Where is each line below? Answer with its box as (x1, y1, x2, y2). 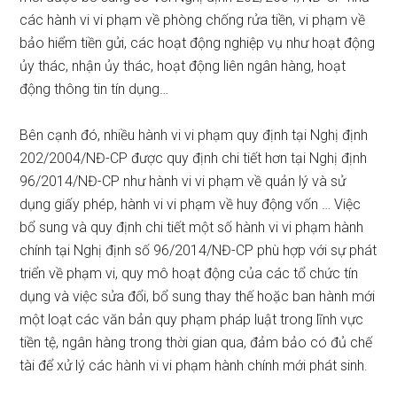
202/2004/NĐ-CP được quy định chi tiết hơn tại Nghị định (19, 150, 368, 167)
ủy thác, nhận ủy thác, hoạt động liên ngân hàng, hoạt (19, 58, 346, 74)
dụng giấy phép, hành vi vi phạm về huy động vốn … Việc (19, 196, 362, 213)
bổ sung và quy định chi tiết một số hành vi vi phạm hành (19, 219, 364, 236)
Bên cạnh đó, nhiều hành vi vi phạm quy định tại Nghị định (19, 127, 369, 144)
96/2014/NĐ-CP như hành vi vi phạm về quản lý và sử (19, 173, 346, 190)
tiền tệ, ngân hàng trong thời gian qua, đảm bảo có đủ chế (19, 334, 373, 351)
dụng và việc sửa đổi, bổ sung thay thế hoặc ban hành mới (19, 288, 376, 305)
